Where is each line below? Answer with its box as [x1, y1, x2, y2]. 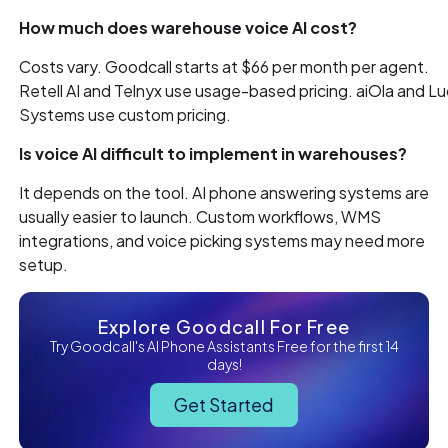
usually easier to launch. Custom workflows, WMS [19, 206, 382, 228]
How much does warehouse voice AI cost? [19, 17, 358, 39]
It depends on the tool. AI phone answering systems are [19, 182, 430, 204]
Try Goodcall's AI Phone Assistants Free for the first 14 [49, 337, 399, 356]
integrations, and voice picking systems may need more [19, 230, 426, 252]
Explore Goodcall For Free [97, 315, 351, 339]
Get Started [174, 393, 274, 417]
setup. [19, 254, 69, 276]
